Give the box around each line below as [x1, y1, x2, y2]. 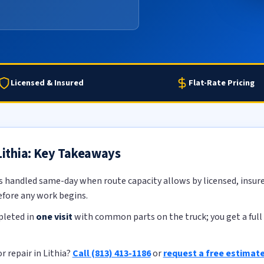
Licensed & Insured [11, 77, 84, 89]
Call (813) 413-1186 [72, 246, 151, 260]
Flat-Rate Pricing [189, 77, 255, 89]
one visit [35, 210, 72, 224]
